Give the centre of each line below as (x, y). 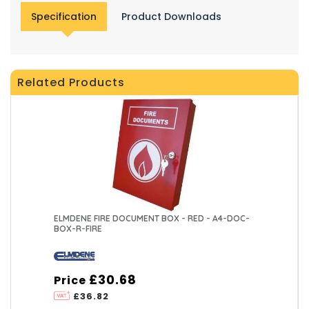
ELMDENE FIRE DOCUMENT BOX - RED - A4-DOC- (152, 218)
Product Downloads (171, 16)
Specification (64, 16)
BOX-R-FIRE (78, 228)
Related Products (71, 82)
